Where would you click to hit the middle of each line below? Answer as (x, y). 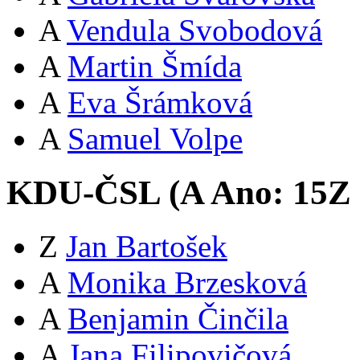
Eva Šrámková (160, 102)
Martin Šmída (155, 66)
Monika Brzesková (187, 282)
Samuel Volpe (155, 138)
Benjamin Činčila (178, 318)
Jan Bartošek (147, 246)
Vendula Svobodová (194, 30)
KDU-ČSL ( (93, 192)
